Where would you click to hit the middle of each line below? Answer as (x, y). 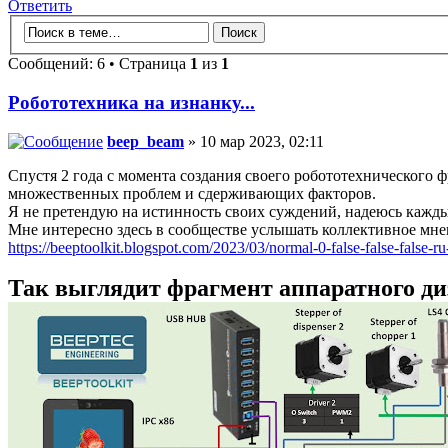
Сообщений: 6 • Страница (99, 64)
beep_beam (145, 141)
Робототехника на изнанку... (131, 103)
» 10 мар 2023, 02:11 (254, 141)
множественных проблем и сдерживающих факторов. (192, 193)
